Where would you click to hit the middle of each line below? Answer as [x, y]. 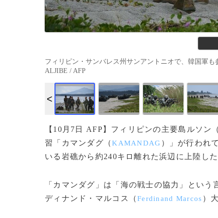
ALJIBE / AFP [65, 71]
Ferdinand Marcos [170, 199]
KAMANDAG [136, 143]
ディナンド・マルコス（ [91, 198]
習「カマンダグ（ [79, 143]
